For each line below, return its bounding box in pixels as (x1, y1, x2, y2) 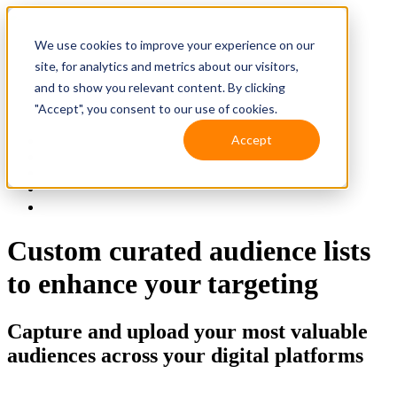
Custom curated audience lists (7, 235, 370, 268)
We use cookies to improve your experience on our (34, 36, 315, 52)
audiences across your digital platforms (7, 343, 363, 367)
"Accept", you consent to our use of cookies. (34, 100, 277, 116)
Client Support (43, 165, 124, 180)
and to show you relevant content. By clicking (34, 79, 285, 95)
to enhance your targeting (7, 268, 318, 300)
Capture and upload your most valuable (7, 319, 368, 343)
